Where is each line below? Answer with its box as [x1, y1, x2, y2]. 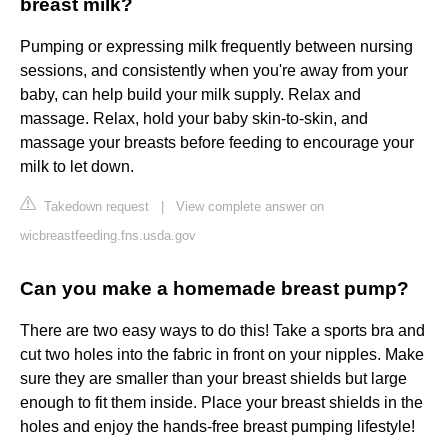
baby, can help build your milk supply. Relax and [20, 86, 361, 104]
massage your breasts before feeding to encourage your [20, 134, 414, 152]
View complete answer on [176, 199, 324, 215]
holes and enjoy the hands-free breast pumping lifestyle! [20, 418, 415, 436]
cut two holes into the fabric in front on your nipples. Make [20, 346, 424, 364]
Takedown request [40, 199, 149, 215]
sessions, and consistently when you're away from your [20, 62, 408, 80]
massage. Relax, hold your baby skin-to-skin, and [20, 110, 368, 128]
